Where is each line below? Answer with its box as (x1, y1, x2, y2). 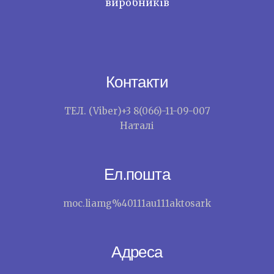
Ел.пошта (104, 161, 170, 187)
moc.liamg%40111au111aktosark (63, 197, 211, 209)
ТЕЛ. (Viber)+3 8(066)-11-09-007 (64, 105, 210, 117)
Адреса (111, 239, 163, 264)
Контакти (106, 68, 168, 94)
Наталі (120, 119, 154, 131)
